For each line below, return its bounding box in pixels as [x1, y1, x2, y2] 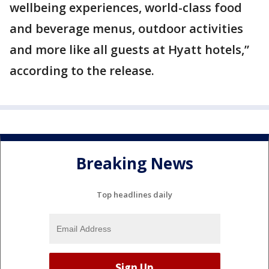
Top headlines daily [97, 189, 172, 200]
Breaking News [76, 153, 193, 175]
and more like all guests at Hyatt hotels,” [10, 41, 249, 58]
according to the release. [10, 62, 157, 79]
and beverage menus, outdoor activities [10, 20, 243, 37]
